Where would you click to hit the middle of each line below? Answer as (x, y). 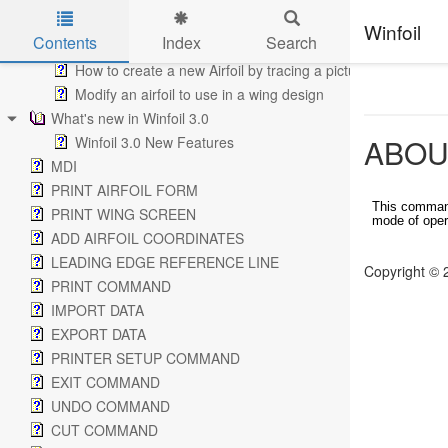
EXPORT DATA (98, 334)
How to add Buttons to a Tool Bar (179, 46)
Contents (64, 42)
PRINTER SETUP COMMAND (145, 358)
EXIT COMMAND (105, 382)
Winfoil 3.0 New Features (154, 142)
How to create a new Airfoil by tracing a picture (222, 70)
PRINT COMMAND (111, 286)
